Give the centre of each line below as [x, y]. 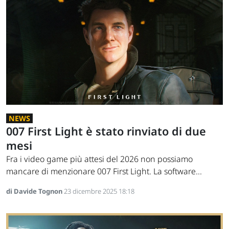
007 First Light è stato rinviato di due [106, 131]
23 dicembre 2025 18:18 [99, 191]
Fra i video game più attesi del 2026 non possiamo [99, 159]
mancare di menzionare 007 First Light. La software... [104, 171]
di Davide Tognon [35, 191]
